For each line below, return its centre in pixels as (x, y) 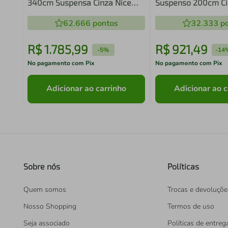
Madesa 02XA (181, 12)
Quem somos (45, 190)
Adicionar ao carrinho (87, 89)
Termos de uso (191, 206)
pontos (104, 23)
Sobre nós (42, 166)
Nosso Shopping (50, 206)
